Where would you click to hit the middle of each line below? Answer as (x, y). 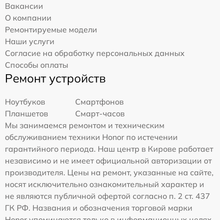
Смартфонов (100, 102)
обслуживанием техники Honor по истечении (91, 137)
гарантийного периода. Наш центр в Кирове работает (109, 149)
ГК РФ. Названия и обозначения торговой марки (99, 208)
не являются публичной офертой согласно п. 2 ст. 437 (108, 196)
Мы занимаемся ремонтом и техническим (85, 125)
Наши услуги (30, 41)
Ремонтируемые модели (51, 29)
